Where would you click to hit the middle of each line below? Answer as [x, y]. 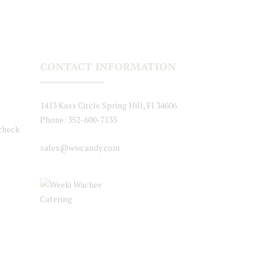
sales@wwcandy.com [80, 148]
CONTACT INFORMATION [108, 66]
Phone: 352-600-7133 [79, 119]
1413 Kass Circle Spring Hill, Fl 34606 [109, 105]
